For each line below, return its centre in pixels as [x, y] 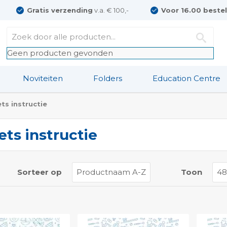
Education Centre [186, 78]
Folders [108, 78]
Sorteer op [39, 172]
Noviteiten [43, 78]
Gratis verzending [60, 10]
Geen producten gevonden [60, 53]
